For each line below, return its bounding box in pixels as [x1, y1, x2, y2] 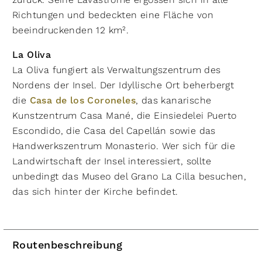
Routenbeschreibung [12, 239, 123, 252]
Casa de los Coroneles [29, 95, 136, 106]
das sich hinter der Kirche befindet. [12, 186, 178, 197]
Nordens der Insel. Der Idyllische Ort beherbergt [12, 80, 235, 91]
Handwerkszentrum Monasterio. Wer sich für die [12, 140, 235, 151]
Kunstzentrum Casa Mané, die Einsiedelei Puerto [12, 110, 237, 121]
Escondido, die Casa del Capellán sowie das [12, 125, 216, 136]
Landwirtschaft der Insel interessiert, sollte [12, 156, 211, 167]
